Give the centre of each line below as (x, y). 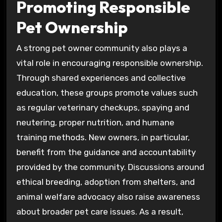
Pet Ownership (72, 27)
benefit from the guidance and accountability (106, 152)
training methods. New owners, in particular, (103, 138)
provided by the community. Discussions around (110, 167)
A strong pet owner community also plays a (102, 48)
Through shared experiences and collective (101, 78)
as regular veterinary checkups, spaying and (103, 108)
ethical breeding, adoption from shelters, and (105, 182)
